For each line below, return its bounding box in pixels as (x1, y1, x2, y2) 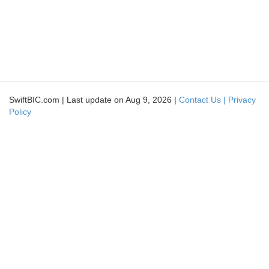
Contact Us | (179, 95, 228, 104)
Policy (9, 107, 31, 116)
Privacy (228, 95, 256, 104)
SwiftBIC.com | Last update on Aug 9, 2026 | (9, 95, 179, 104)
